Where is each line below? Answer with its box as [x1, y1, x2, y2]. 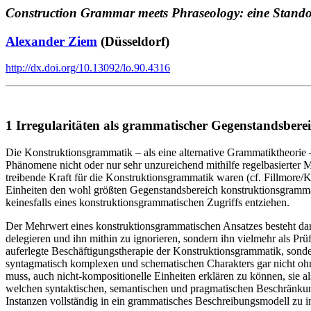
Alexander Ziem [6, 33, 97, 49]
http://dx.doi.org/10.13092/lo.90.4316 [6, 62, 170, 74]
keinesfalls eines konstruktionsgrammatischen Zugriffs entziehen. [6, 196, 289, 208]
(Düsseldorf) [97, 33, 169, 49]
